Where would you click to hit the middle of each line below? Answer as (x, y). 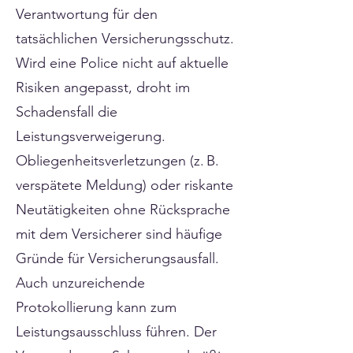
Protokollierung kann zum (96, 307)
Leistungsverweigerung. (91, 136)
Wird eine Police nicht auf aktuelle (122, 63)
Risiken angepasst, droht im (103, 87)
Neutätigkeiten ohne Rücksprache (123, 210)
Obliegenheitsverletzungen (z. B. (117, 161)
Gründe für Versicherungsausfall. (117, 258)
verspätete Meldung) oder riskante (124, 185)
